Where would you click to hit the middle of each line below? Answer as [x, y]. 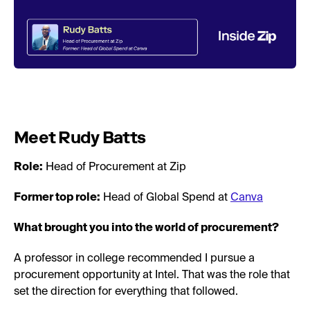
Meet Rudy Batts [80, 138]
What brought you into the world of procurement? [146, 229]
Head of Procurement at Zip [115, 168]
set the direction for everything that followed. [126, 292]
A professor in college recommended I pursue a [134, 259]
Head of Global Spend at [165, 198]
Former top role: [57, 198]
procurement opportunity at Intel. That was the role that [152, 276]
